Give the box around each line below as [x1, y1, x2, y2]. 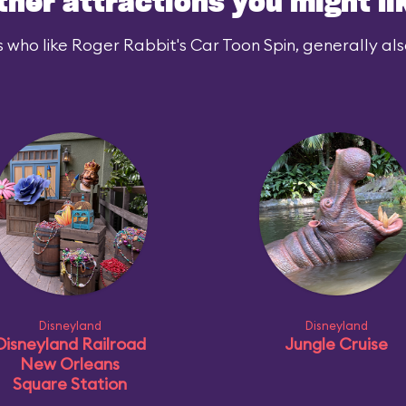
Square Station [13, 373, 127, 394]
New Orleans [20, 353, 120, 374]
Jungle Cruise [285, 333, 388, 354]
